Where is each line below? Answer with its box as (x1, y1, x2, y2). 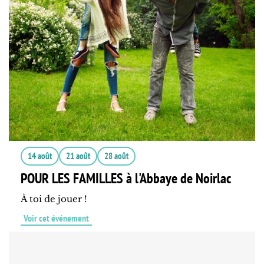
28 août (104, 150, 128, 162)
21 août (66, 150, 90, 162)
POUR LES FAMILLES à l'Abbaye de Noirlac (21, 169, 231, 188)
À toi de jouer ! (21, 193, 87, 205)
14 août (28, 150, 52, 162)
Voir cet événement (24, 212, 89, 225)
